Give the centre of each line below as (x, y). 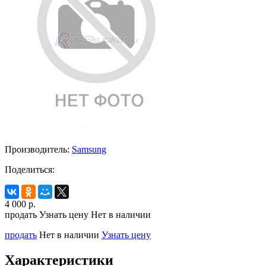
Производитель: (37, 149)
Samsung (89, 149)
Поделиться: (30, 169)
